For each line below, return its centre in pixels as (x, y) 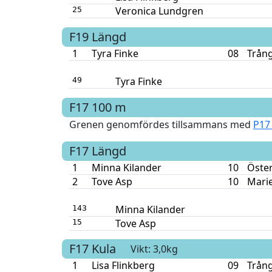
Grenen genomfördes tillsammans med (160, 124)
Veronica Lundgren (159, 11)
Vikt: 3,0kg (154, 249)
